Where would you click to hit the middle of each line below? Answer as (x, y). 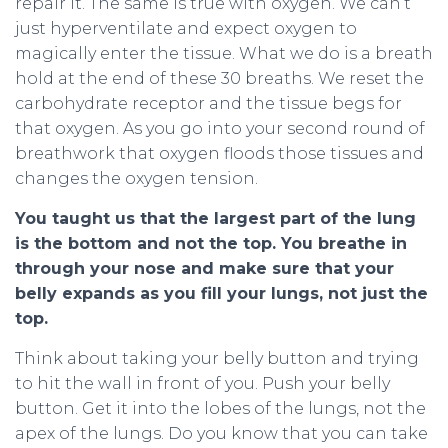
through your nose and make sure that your (204, 269)
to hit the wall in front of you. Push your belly (202, 384)
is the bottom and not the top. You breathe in (211, 244)
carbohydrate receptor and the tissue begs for (208, 104)
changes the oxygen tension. (136, 179)
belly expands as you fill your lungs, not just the (221, 294)
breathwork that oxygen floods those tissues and (219, 154)
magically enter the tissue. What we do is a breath (224, 54)
